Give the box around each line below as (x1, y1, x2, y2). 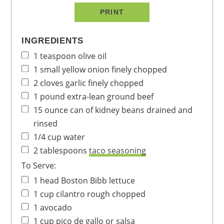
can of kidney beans (70, 104, 145, 116)
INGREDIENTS (21, 36, 83, 46)
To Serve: (21, 160, 56, 171)
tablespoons (40, 145, 87, 156)
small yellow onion (40, 64, 110, 75)
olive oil (78, 50, 107, 62)
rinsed (33, 118, 58, 129)
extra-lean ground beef (67, 91, 154, 102)
